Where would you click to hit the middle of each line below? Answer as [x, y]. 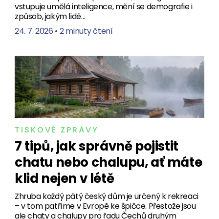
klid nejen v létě [65, 178]
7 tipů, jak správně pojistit [97, 146]
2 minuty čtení [86, 31]
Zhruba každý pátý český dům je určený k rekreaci [107, 196]
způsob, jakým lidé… [50, 16]
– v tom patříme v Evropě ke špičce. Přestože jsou [105, 206]
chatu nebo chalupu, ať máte [109, 162]
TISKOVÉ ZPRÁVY [57, 130]
